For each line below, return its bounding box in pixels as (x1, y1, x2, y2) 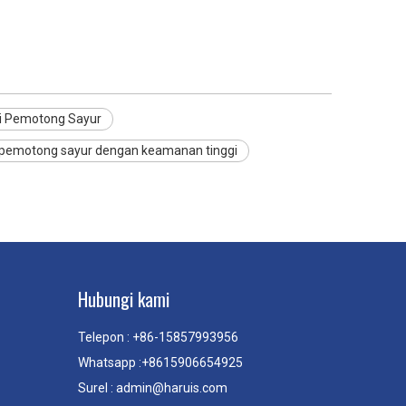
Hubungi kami (78, 285, 169, 313)
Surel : (78, 381, 116, 395)
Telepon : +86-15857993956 (78, 330, 238, 344)
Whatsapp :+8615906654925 (78, 355, 243, 370)
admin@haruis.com (116, 381, 227, 395)
